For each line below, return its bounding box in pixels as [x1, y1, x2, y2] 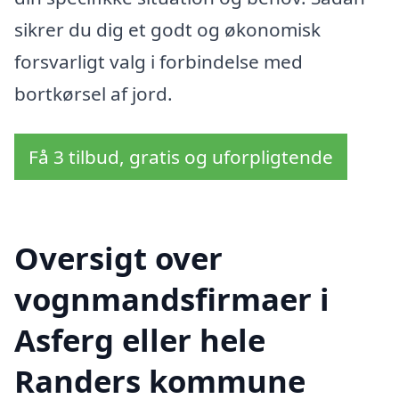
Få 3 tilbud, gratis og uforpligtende [28, 144, 333, 170]
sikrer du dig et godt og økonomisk [14, 16, 321, 42]
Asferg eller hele [14, 319, 265, 362]
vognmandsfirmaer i [14, 278, 330, 321]
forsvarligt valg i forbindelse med [14, 48, 303, 74]
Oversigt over [14, 237, 223, 280]
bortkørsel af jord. [14, 80, 173, 106]
